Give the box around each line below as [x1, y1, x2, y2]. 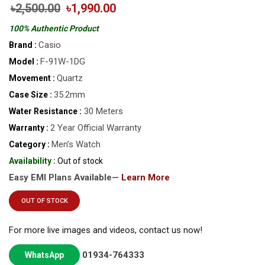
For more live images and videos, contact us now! [9, 225, 202, 236]
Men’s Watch [51, 139, 101, 150]
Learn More [121, 172, 170, 183]
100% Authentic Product [9, 24, 99, 34]
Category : [9, 140, 50, 150]
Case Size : [9, 90, 52, 100]
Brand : [9, 40, 37, 50]
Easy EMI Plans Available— [9, 172, 121, 183]
